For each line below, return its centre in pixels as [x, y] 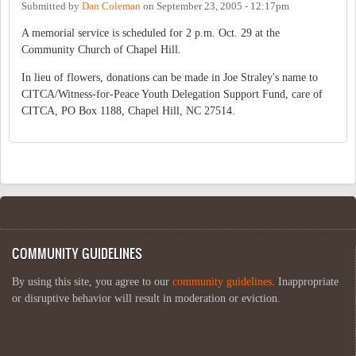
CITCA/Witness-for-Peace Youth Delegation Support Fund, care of [172, 94]
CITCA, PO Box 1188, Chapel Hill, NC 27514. [128, 110]
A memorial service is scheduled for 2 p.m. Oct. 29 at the [151, 33]
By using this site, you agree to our [92, 281]
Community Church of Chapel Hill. [101, 49]
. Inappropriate [305, 281]
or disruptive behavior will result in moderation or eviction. [146, 298]
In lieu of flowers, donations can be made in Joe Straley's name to [170, 77]
